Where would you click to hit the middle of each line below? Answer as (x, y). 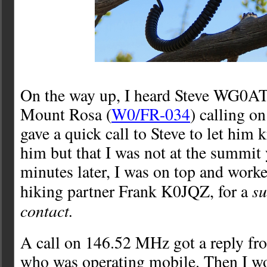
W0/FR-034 (151, 114)
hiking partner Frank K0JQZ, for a (136, 191)
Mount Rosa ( (66, 114)
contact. (47, 210)
